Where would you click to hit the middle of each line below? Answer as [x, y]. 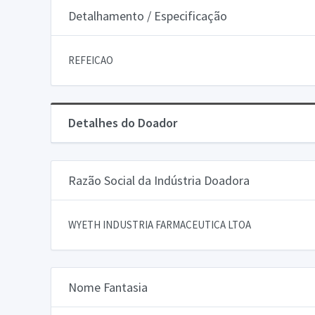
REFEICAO [91, 60]
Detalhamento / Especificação [148, 15]
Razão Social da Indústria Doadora [159, 180]
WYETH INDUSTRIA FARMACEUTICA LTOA [160, 224]
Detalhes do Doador [123, 122]
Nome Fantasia [108, 287]
